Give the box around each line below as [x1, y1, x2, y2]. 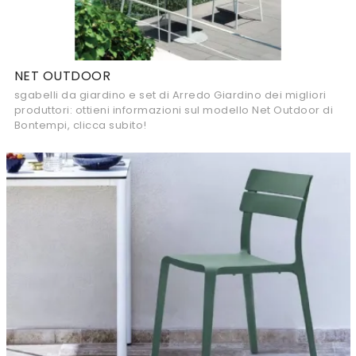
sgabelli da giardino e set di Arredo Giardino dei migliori [14, 87, 327, 103]
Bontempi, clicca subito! [14, 118, 147, 133]
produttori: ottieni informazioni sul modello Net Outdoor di [14, 103, 333, 118]
